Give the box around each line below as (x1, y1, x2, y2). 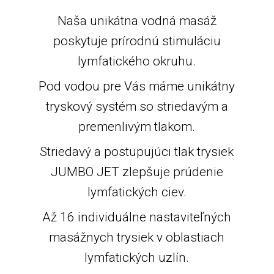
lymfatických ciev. (87, 185, 187, 200)
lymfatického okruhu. (78, 53, 196, 68)
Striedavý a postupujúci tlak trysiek (40, 144, 234, 160)
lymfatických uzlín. (84, 250, 190, 265)
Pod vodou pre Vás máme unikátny (39, 78, 235, 94)
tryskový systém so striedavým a (45, 98, 228, 114)
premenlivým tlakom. (78, 119, 196, 134)
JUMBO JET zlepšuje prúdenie (50, 165, 223, 180)
